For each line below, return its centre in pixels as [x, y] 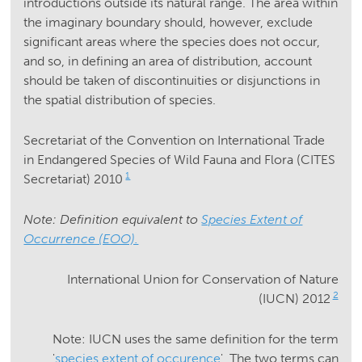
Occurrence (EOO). [81, 239]
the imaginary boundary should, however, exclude [168, 23]
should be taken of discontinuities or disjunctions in [172, 81]
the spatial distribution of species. [120, 100]
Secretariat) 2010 [74, 179]
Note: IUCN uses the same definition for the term [195, 339]
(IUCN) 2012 [294, 299]
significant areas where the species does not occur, [172, 42]
